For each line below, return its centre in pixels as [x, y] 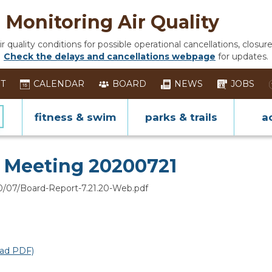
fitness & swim [75, 117]
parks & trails [181, 117]
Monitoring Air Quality [113, 22]
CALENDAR [59, 84]
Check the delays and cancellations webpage [110, 56]
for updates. [243, 56]
